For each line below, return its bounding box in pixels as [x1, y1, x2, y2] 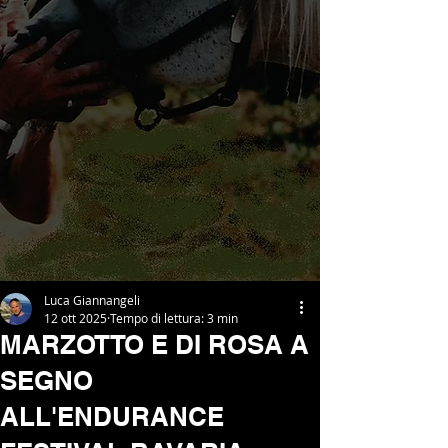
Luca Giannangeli [44, 292, 140, 308]
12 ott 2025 [44, 310, 107, 326]
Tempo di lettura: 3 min [110, 310, 238, 326]
